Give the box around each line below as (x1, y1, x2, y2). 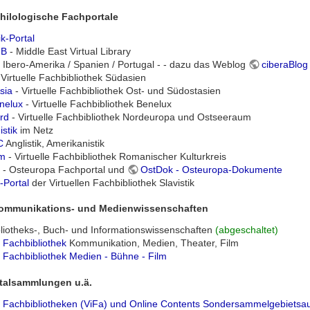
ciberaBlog (262, 58, 309, 70)
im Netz (17, 124, 53, 136)
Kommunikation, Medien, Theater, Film (66, 237, 239, 249)
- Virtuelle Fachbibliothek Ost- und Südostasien (12, 84, 221, 96)
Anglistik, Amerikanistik (3, 137, 104, 149)
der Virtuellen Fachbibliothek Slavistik (28, 176, 194, 188)
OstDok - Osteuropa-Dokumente (140, 163, 283, 175)
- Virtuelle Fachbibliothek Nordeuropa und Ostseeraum (8, 111, 251, 122)
